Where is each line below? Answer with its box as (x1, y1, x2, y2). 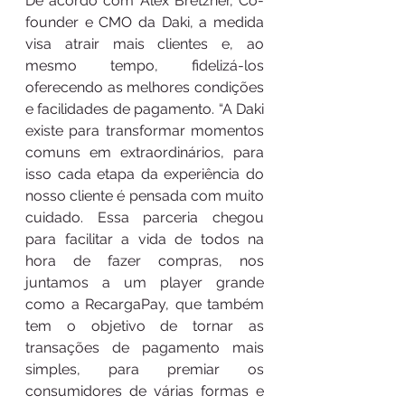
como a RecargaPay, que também (25, 295, 264, 313)
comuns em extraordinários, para (25, 143, 264, 161)
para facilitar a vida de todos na (25, 230, 264, 248)
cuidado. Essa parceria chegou (25, 208, 264, 226)
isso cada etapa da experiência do (25, 165, 264, 183)
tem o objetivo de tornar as (25, 316, 264, 334)
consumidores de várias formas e (25, 381, 264, 400)
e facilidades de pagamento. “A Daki (25, 99, 264, 118)
